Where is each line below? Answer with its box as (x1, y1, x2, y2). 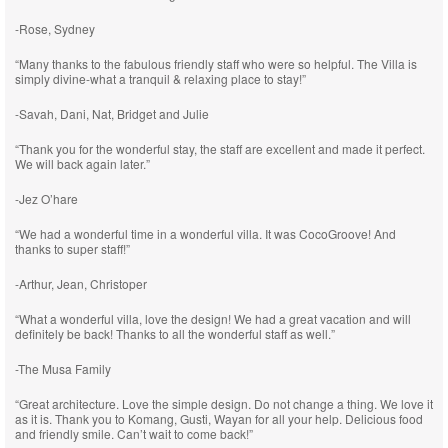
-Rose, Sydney (15, 20, 95, 37)
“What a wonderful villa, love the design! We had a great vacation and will (15, 310, 411, 327)
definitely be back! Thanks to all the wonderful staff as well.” (15, 325, 335, 342)
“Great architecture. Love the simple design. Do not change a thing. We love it (15, 395, 433, 412)
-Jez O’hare (15, 190, 78, 207)
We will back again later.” (15, 155, 150, 172)
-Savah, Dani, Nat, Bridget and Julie (15, 105, 209, 122)
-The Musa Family (15, 360, 111, 377)
